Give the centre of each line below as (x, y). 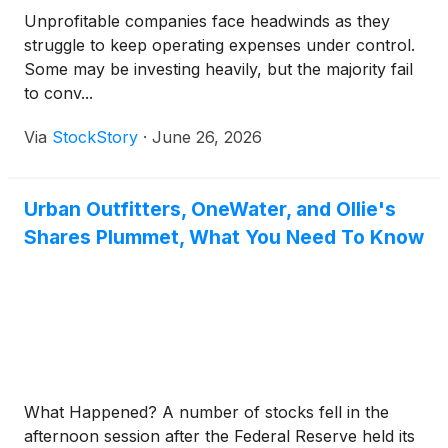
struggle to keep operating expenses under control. (219, 45)
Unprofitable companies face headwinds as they (207, 21)
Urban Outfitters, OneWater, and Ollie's (210, 209)
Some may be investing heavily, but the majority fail (218, 69)
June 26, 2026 (207, 137)
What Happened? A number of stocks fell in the (206, 412)
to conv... (58, 93)
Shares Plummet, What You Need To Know (224, 237)
